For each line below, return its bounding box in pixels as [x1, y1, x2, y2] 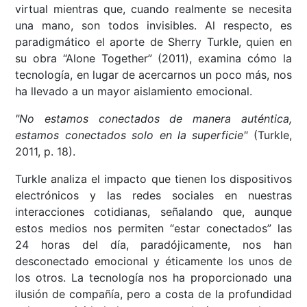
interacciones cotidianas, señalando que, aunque [15, 205, 292, 219]
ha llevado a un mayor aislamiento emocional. [15, 84, 253, 99]
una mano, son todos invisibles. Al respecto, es [15, 19, 292, 33]
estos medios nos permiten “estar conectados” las [15, 221, 292, 236]
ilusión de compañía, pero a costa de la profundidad [15, 287, 292, 302]
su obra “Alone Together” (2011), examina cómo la [15, 51, 292, 66]
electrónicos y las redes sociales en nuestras [15, 188, 292, 203]
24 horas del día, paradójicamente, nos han [15, 238, 292, 252]
